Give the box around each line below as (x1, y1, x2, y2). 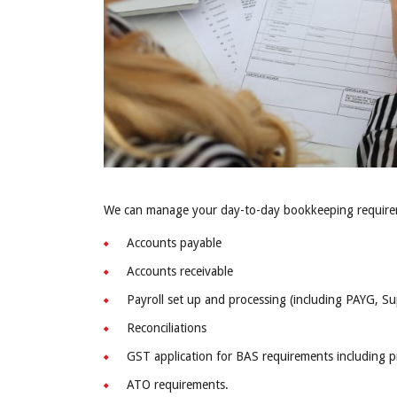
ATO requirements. (127, 378, 229, 393)
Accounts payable (127, 236, 222, 251)
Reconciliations (127, 321, 206, 336)
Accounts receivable (127, 264, 233, 279)
